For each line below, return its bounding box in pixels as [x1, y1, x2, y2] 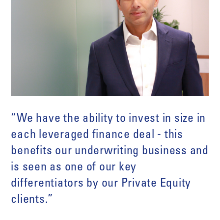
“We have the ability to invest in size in [11, 113, 206, 126]
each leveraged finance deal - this [11, 130, 183, 142]
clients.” [11, 194, 54, 207]
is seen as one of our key [11, 162, 137, 174]
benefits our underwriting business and [11, 146, 209, 158]
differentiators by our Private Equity [11, 178, 192, 191]
